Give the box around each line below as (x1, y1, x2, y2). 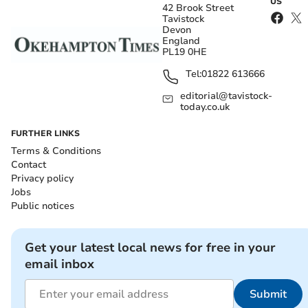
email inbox (25, 256, 94, 273)
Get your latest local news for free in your (25, 239, 276, 256)
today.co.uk (180, 100, 230, 114)
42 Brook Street (162, 1, 234, 15)
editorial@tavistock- (180, 89, 273, 103)
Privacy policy (11, 172, 74, 186)
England (162, 34, 200, 48)
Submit (250, 287, 287, 302)
